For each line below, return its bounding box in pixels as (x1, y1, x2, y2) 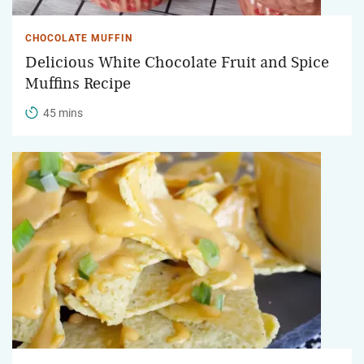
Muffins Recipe (25, 75, 131, 92)
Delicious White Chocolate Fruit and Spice (25, 54, 329, 71)
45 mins (43, 106, 83, 119)
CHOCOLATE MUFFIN (25, 32, 132, 44)
